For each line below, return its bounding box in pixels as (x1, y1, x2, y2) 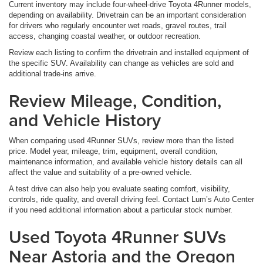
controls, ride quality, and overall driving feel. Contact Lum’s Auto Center (9, 195, 254, 204)
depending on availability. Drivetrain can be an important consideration (9, 11, 246, 20)
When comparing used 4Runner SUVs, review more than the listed (9, 136, 234, 146)
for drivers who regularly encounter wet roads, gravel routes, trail (9, 21, 227, 31)
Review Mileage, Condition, (9, 88, 221, 114)
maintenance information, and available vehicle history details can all (9, 157, 242, 167)
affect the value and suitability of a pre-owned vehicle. (9, 168, 192, 177)
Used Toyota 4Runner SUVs (9, 224, 226, 250)
